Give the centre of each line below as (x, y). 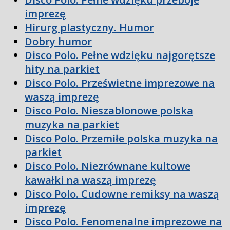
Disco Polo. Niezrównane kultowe (108, 166)
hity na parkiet (62, 69)
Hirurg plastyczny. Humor (89, 28)
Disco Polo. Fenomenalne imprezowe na (123, 222)
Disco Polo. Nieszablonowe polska (109, 111)
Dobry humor (58, 42)
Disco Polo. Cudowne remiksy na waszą (122, 194)
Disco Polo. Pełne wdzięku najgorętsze (120, 55)
